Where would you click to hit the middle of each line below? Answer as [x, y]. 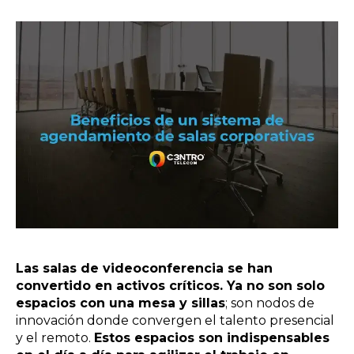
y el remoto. [55, 337]
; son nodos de [270, 303]
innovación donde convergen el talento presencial [175, 320]
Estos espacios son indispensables [212, 337]
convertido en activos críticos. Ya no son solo [170, 285]
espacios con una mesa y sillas [121, 303]
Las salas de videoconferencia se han [144, 268]
